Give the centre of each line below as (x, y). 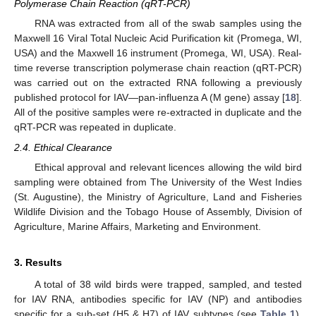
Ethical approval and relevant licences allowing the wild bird (168, 167)
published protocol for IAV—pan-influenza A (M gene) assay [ (150, 98)
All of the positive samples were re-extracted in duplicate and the (158, 113)
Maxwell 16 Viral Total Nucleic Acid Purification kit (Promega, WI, (158, 38)
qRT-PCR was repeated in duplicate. (95, 127)
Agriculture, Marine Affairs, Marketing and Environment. (138, 226)
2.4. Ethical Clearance (63, 147)
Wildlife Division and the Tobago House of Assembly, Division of (158, 211)
